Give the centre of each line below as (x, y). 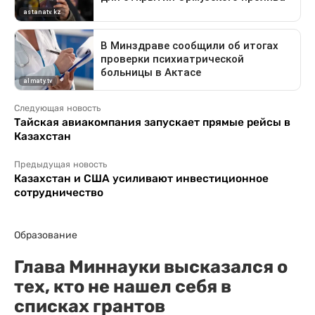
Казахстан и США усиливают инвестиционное (141, 178)
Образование (46, 234)
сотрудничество (59, 192)
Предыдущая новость (60, 164)
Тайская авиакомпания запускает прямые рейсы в (152, 122)
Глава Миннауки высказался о (151, 266)
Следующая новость (57, 108)
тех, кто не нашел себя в (123, 286)
